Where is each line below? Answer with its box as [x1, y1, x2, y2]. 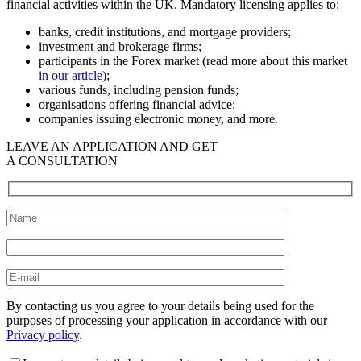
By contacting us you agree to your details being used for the [6, 299, 314, 313]
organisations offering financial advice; [39, 97, 235, 111]
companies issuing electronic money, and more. [39, 111, 278, 126]
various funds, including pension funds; [39, 82, 239, 97]
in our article [39, 68, 102, 82]
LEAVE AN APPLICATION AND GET [6, 139, 218, 153]
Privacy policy [6, 328, 79, 342]
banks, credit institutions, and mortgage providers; [39, 24, 291, 39]
